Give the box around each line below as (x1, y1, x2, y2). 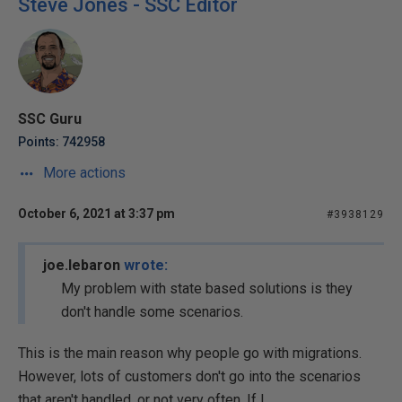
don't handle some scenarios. (61, 303, 243, 320)
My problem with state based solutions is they (61, 280, 353, 297)
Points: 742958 (18, 135, 105, 149)
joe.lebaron (43, 257, 124, 274)
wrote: (124, 257, 168, 274)
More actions (39, 164, 126, 181)
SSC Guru (18, 110, 82, 127)
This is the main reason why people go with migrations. (18, 345, 362, 362)
